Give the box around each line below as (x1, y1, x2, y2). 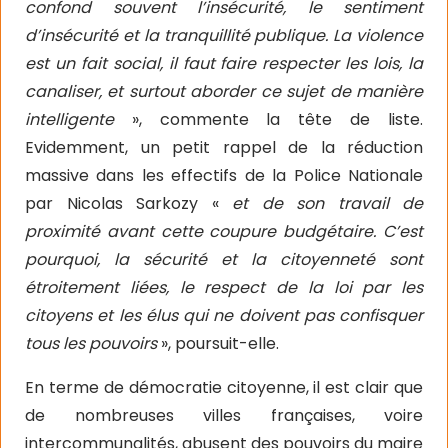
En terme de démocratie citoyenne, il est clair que (25, 375, 423, 399)
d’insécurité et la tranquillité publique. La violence (25, 23, 423, 47)
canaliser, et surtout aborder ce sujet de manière (25, 79, 423, 103)
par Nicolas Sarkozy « (25, 191, 232, 215)
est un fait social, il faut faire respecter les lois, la (25, 51, 423, 75)
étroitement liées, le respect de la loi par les (25, 275, 423, 299)
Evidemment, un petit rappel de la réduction (25, 135, 423, 159)
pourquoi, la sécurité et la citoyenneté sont (25, 247, 423, 271)
